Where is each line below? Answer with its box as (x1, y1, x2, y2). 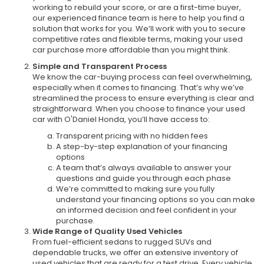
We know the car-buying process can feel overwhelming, (32, 71, 252, 82)
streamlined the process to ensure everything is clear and (32, 92, 254, 104)
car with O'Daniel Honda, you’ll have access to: (32, 113, 210, 125)
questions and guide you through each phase (56, 172, 231, 184)
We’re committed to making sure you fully (56, 183, 214, 194)
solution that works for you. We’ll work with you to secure (32, 22, 246, 34)
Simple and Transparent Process (32, 60, 167, 72)
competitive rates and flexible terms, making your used (32, 33, 243, 45)
